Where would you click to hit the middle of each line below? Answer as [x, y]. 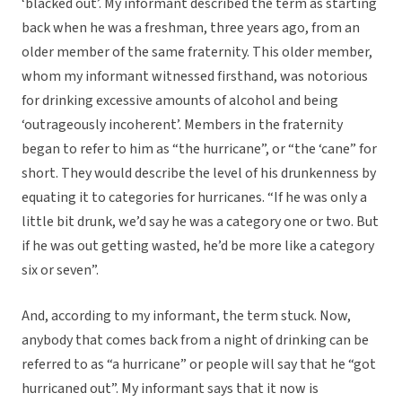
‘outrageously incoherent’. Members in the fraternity [182, 125]
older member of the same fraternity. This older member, [197, 52]
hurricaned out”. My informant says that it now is [170, 389]
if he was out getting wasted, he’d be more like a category [198, 246]
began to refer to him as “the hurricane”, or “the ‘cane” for [199, 149]
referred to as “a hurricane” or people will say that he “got [199, 365]
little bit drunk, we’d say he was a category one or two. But [200, 222]
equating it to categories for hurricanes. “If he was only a [194, 198]
